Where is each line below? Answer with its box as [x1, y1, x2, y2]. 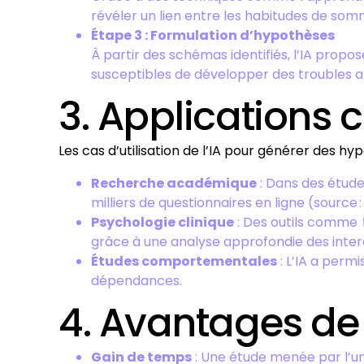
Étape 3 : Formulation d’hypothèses [91, 26, 335, 45]
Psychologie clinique [91, 213, 234, 232]
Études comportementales [91, 252, 277, 271]
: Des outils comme [234, 213, 361, 232]
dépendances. [91, 271, 182, 290]
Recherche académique [91, 174, 257, 193]
